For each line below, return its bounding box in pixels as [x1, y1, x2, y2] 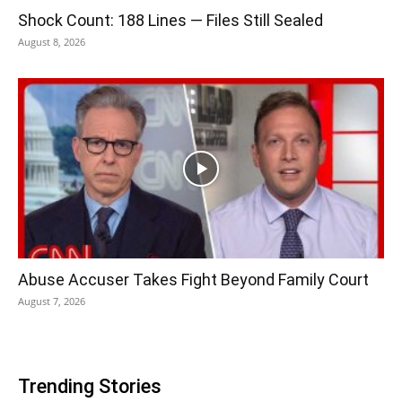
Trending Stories [18, 375, 162, 398]
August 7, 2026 [18, 294, 85, 309]
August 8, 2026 [18, 34, 85, 48]
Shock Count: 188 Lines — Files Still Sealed [18, 10, 323, 30]
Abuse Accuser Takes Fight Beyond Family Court [18, 270, 369, 290]
